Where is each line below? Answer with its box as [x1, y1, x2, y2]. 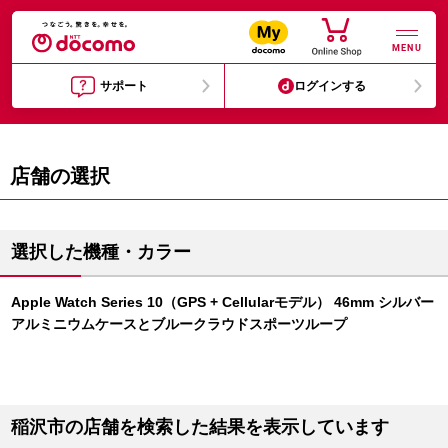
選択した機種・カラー [11, 242, 191, 262]
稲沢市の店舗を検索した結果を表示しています [11, 417, 389, 437]
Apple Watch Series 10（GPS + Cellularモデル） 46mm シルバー [11, 294, 434, 310]
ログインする [294, 79, 367, 93]
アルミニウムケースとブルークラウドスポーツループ [11, 316, 347, 332]
